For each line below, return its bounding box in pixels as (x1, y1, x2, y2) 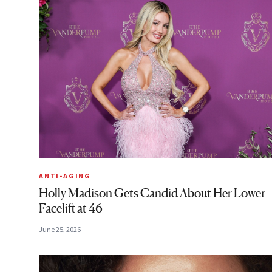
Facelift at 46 (39, 200, 103, 216)
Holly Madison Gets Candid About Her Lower (39, 185, 265, 200)
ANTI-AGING (39, 171, 91, 180)
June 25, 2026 (39, 224, 81, 234)
